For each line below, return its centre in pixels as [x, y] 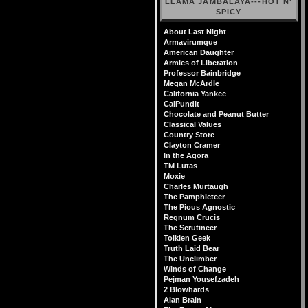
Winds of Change [195, 269]
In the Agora [186, 155]
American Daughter [199, 52]
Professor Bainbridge [202, 73]
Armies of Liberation [201, 63]
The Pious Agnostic [199, 207]
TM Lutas [180, 166]
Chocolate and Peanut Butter [216, 114]
